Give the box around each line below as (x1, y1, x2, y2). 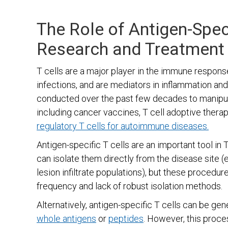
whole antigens (37, 213, 96, 224)
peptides (108, 213, 144, 224)
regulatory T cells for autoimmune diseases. (37, 121, 209, 131)
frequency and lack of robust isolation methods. (37, 181, 222, 191)
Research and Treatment (37, 39, 224, 59)
